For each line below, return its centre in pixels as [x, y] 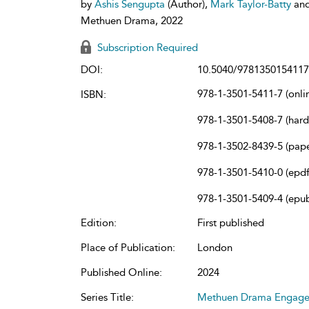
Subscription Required [146, 47]
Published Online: [121, 272]
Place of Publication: [128, 247]
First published [231, 222]
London [215, 247]
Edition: [99, 222]
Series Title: [107, 297]
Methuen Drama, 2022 [132, 20]
